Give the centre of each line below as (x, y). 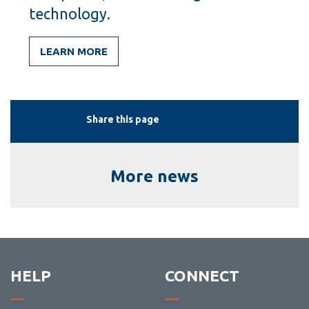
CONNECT (202, 276)
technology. (69, 14)
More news (154, 176)
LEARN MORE (73, 52)
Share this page (122, 119)
